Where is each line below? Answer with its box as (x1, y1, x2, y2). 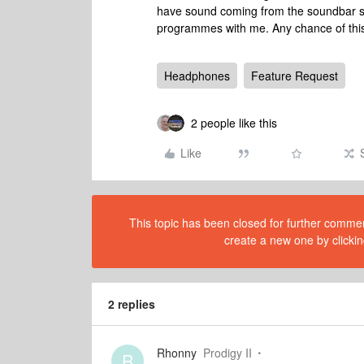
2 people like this (191, 115, 277, 131)
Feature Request (251, 67, 338, 84)
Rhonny (157, 344, 197, 361)
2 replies (108, 296, 155, 312)
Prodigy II (203, 344, 252, 361)
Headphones (164, 67, 230, 84)
